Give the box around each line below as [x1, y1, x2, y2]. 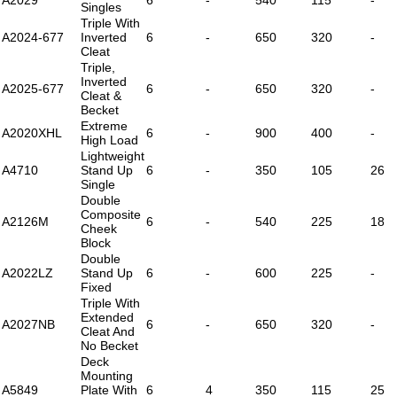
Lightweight [81, 148, 144, 163]
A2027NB [2, 316, 55, 331]
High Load [81, 132, 138, 147]
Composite [81, 206, 141, 222]
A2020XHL [2, 125, 62, 140]
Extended [81, 309, 134, 324]
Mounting [81, 368, 133, 383]
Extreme [81, 118, 128, 133]
